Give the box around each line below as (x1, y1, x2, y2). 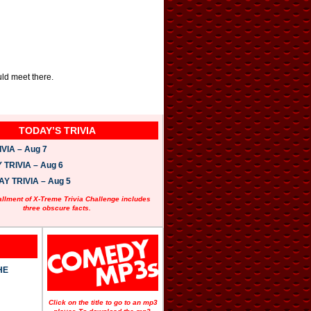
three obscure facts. (23, 204, 92, 212)
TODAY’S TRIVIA (18, 125, 96, 137)
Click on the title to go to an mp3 (48, 298, 158, 306)
